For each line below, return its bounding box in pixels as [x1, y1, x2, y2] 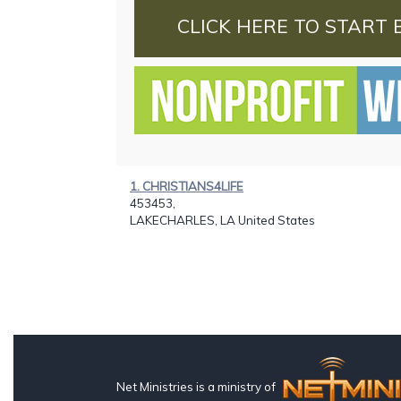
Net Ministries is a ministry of [116, 379, 278, 394]
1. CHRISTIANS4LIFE [130, 178, 243, 193]
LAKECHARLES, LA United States [130, 212, 315, 227]
